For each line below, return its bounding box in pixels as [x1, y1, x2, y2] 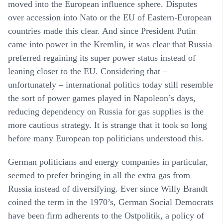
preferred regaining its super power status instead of [8, 52, 196, 63]
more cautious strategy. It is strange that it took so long [8, 119, 207, 130]
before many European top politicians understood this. [8, 133, 204, 143]
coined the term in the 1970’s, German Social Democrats [8, 197, 214, 207]
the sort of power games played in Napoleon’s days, [8, 93, 196, 103]
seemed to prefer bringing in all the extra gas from [8, 170, 190, 180]
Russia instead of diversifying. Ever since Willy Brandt [8, 183, 208, 194]
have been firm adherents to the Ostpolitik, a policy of [8, 210, 204, 221]
